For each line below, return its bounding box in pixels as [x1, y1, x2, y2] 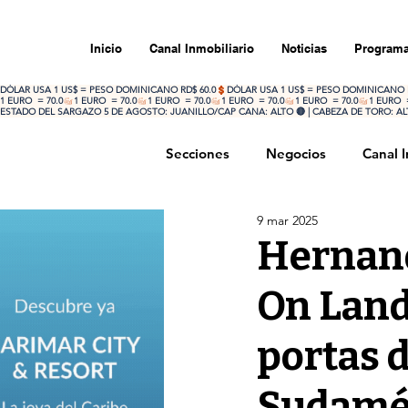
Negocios [266, 145, 326, 162]
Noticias [281, 41, 327, 56]
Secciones [166, 145, 229, 162]
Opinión [289, 218, 341, 235]
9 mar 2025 [257, 211, 318, 229]
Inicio [90, 41, 122, 56]
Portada [202, 218, 252, 235]
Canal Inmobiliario [149, 41, 254, 56]
